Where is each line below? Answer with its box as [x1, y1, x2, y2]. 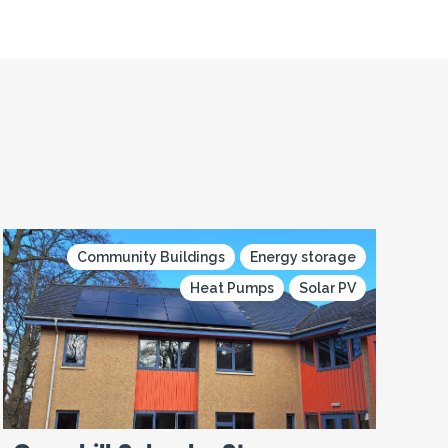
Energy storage [249, 248, 356, 265]
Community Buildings [76, 248, 225, 265]
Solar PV [298, 279, 356, 296]
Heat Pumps [189, 279, 274, 296]
